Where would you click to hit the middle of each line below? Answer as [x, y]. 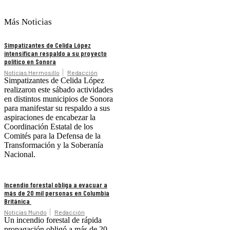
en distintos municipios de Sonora [59, 99]
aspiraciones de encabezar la [50, 118]
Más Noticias [28, 22]
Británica [18, 201]
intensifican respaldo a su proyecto [55, 53]
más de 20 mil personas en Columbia [57, 193]
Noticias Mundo [25, 212]
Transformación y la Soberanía [54, 145]
